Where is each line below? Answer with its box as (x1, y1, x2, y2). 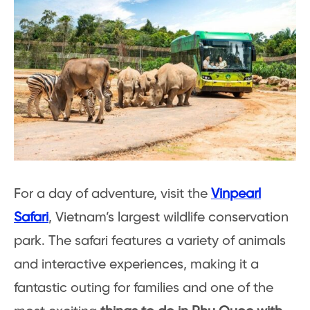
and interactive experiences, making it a (14, 257, 259, 272)
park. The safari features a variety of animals (14, 233, 286, 248)
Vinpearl (211, 186, 261, 201)
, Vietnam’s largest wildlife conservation (48, 210, 289, 225)
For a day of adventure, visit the (14, 186, 211, 201)
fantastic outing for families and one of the (14, 280, 273, 295)
